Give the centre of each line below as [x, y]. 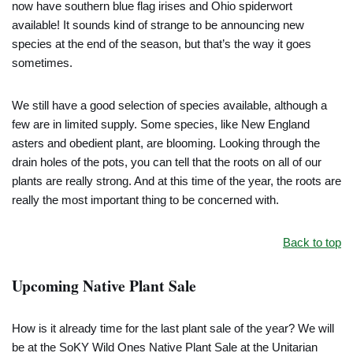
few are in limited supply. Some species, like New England [161, 124]
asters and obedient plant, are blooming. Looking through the [166, 143]
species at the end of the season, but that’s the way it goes [162, 44]
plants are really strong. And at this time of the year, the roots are [176, 181]
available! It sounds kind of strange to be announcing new [158, 25]
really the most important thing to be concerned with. [145, 200]
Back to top [312, 242]
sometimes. [42, 63]
